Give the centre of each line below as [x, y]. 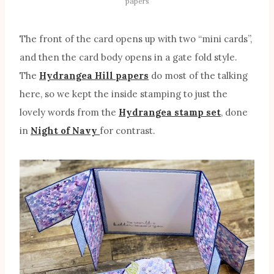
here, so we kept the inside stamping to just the [124, 94]
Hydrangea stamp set [170, 113]
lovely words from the [69, 113]
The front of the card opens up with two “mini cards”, [136, 39]
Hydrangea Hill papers [94, 76]
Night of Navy [65, 131]
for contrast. [128, 131]
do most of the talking [198, 76]
